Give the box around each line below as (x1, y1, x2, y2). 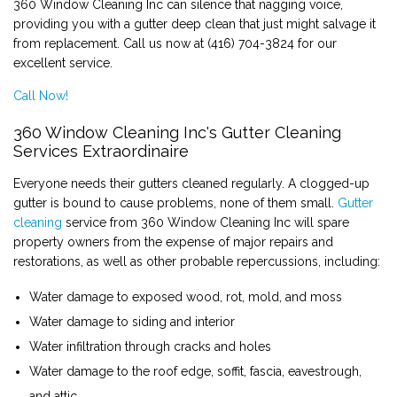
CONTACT (169, 19, 228, 35)
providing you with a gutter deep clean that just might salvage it (13, 16, 376, 31)
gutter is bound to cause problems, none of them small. (13, 195, 338, 210)
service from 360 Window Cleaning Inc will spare (62, 214, 349, 230)
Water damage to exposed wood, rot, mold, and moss (28, 289, 342, 304)
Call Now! (13, 88, 68, 103)
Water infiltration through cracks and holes (28, 339, 271, 354)
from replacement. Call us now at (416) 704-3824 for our (13, 35, 337, 51)
